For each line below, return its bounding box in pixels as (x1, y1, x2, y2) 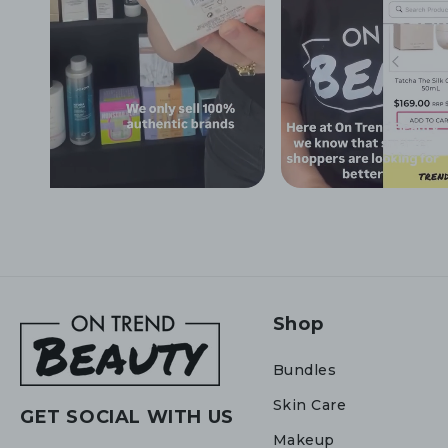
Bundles (272, 361, 337, 379)
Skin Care (272, 396, 347, 414)
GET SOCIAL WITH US (20, 406, 234, 428)
